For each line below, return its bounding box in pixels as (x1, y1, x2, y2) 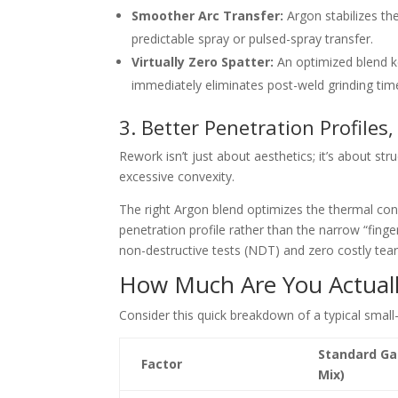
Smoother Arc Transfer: (131, 7, 284, 25)
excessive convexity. (119, 168, 235, 186)
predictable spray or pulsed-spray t (131, 30, 330, 48)
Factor (141, 355, 183, 373)
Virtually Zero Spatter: (131, 53, 275, 71)
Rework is (119, 147, 176, 165)
